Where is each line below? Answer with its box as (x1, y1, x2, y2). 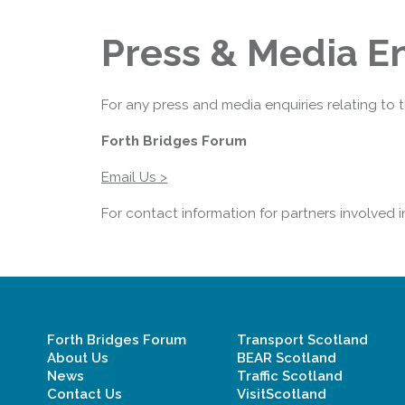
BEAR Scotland (237, 350, 336, 366)
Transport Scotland (237, 332, 368, 348)
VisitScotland (237, 386, 326, 402)
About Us (47, 350, 108, 366)
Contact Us (47, 386, 122, 402)
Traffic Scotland (237, 368, 343, 384)
